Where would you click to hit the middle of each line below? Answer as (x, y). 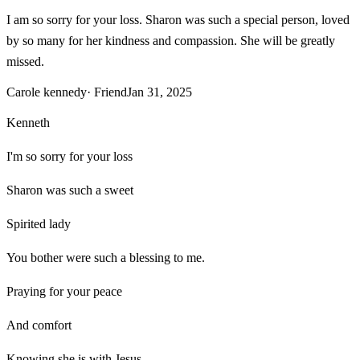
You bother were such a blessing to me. (106, 257)
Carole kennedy (47, 92)
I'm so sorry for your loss (70, 156)
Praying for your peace (64, 291)
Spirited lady (39, 223)
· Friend (107, 92)
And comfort (39, 325)
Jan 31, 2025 (160, 92)
